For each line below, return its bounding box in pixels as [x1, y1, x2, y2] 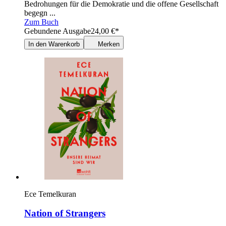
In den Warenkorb [28, 40, 80, 48]
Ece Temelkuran [24, 189, 76, 198]
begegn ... [24, 8, 55, 17]
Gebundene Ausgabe [24, 26, 91, 35]
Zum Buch [24, 17, 59, 26]
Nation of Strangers [24, 208, 105, 219]
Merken [98, 40, 120, 48]
